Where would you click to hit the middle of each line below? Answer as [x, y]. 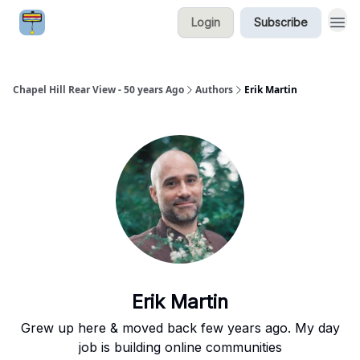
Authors [214, 90]
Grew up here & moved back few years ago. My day [180, 328]
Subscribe [281, 22]
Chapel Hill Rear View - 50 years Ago [98, 90]
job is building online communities [180, 347]
